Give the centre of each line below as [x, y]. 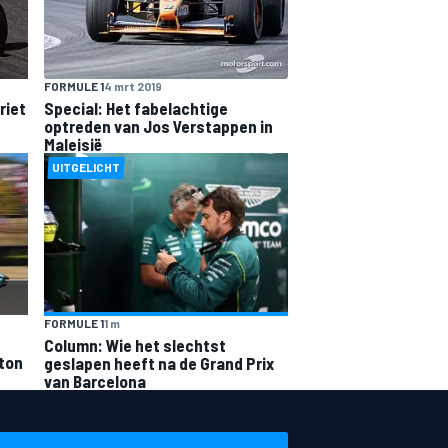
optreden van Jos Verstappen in [158, 126]
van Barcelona [95, 380]
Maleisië [73, 144]
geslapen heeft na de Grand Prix [159, 362]
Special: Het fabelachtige [136, 108]
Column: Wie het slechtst [135, 344]
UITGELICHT [86, 167]
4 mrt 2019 [133, 86]
